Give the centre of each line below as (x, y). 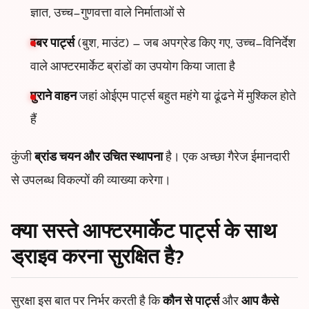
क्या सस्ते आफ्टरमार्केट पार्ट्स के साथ (144, 234)
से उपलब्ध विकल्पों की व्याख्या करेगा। (91, 182)
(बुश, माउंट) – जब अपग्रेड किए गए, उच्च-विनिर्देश (185, 44)
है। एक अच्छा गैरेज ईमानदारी (226, 158)
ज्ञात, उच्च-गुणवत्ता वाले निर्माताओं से (108, 13)
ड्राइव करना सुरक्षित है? (98, 259)
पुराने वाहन (53, 98)
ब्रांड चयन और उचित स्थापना (99, 158)
